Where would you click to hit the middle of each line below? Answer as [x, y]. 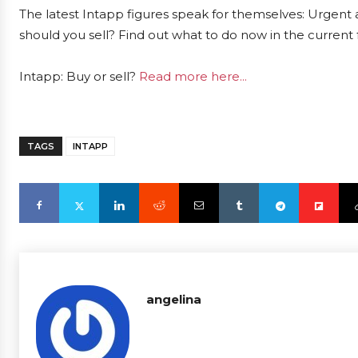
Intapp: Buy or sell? [79, 76]
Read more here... [193, 76]
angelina [174, 299]
